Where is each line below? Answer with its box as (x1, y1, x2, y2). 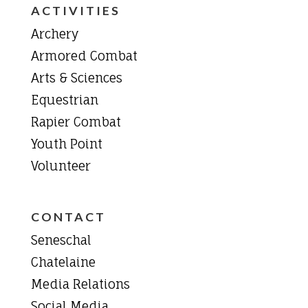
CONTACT (30, 209, 106, 225)
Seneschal (30, 232, 91, 248)
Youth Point (30, 136, 102, 152)
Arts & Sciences (30, 70, 122, 86)
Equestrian (30, 92, 98, 108)
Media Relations (30, 276, 130, 292)
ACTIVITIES (30, 3, 120, 19)
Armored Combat (30, 48, 137, 64)
